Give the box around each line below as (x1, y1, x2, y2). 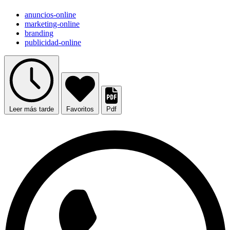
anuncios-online (25, 10, 76, 20)
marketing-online (25, 20, 80, 29)
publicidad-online (25, 38, 81, 47)
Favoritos (66, 105, 94, 113)
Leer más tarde (9, 105, 54, 113)
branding (25, 29, 53, 38)
